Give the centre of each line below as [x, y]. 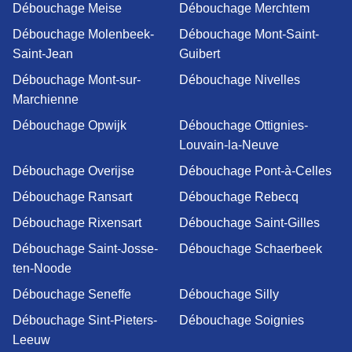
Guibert [200, 54]
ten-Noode [42, 269]
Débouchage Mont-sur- [77, 80]
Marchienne [46, 100]
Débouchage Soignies [242, 321]
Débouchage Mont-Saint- [249, 35]
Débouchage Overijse [73, 171]
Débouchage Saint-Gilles [249, 223]
